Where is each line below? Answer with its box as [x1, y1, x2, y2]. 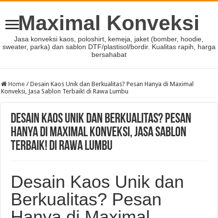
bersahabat [91, 51, 127, 58]
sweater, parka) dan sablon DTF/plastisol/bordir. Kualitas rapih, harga [2, 43, 216, 51]
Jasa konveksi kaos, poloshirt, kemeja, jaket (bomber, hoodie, [14, 35, 204, 43]
